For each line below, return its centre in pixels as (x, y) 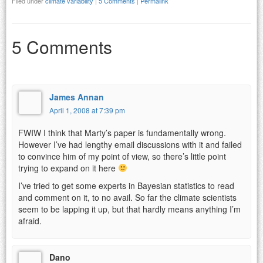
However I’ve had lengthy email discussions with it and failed (130, 144)
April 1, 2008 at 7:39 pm (87, 110)
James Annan (77, 97)
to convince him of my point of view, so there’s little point (122, 156)
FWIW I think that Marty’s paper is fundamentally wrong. (122, 132)
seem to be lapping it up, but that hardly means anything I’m (129, 209)
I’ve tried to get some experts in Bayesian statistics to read (126, 185)
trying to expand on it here (68, 168)
